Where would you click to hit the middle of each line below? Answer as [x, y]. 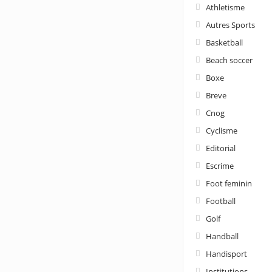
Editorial [220, 148]
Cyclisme [221, 130]
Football [220, 201]
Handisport [226, 253]
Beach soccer [229, 60]
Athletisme [225, 7]
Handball [222, 236]
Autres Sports [230, 25]
